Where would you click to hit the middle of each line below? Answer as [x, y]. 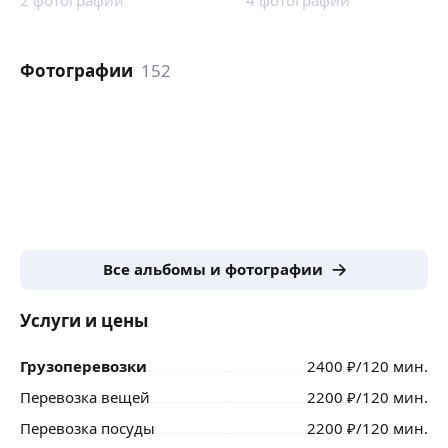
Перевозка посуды [87, 427]
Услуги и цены [84, 320]
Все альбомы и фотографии [212, 269]
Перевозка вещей [85, 396]
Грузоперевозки [83, 365]
